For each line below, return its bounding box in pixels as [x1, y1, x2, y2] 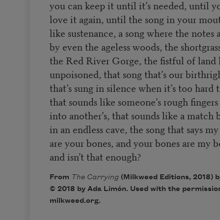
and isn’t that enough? [49, 149, 141, 164]
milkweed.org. [49, 196, 101, 205]
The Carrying [71, 173, 121, 181]
